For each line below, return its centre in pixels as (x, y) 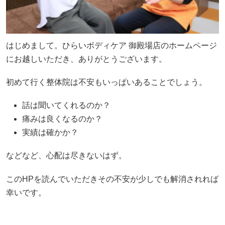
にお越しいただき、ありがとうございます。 (86, 59)
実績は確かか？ (50, 133)
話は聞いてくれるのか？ (66, 105)
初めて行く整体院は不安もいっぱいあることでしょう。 (106, 82)
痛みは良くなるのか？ (62, 119)
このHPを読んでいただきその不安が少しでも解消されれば (112, 179)
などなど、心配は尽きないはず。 (66, 156)
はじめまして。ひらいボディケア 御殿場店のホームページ (111, 45)
